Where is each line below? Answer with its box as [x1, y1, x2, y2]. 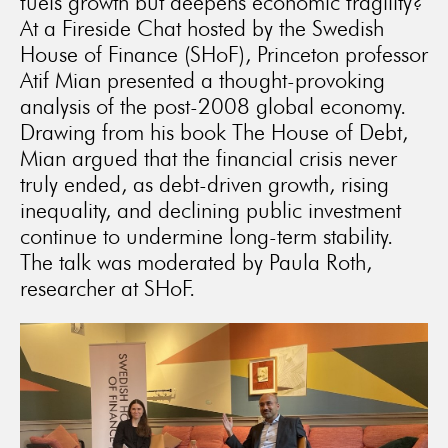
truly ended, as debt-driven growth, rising [20, 171, 389, 197]
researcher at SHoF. [20, 275, 195, 301]
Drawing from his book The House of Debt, [20, 119, 408, 145]
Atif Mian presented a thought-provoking [20, 67, 385, 93]
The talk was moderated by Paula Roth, [20, 249, 372, 275]
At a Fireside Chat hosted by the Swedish [20, 15, 384, 41]
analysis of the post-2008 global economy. [20, 93, 406, 119]
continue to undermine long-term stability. [20, 223, 393, 249]
